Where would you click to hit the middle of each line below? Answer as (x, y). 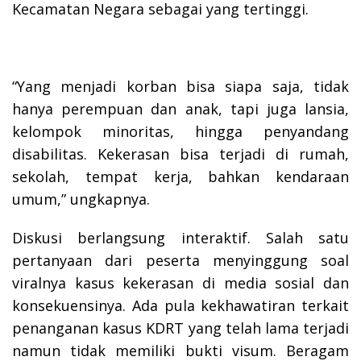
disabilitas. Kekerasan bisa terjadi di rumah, (180, 154)
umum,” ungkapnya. (81, 199)
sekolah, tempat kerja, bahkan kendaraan (180, 176)
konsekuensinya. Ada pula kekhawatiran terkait (180, 305)
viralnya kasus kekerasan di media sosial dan (180, 282)
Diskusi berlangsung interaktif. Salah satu (180, 237)
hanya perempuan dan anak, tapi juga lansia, (180, 108)
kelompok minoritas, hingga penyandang (180, 131)
